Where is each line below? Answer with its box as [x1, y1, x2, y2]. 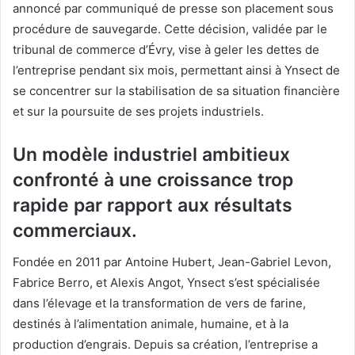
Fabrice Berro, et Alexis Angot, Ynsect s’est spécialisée [13, 275, 320, 291]
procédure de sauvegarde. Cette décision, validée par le [13, 21, 327, 36]
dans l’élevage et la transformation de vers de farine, [13, 296, 306, 311]
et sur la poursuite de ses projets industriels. [13, 103, 264, 119]
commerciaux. [13, 219, 137, 242]
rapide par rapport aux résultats [13, 193, 292, 216]
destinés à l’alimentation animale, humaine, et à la [13, 316, 288, 332]
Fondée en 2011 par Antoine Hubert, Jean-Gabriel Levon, [13, 254, 331, 270]
